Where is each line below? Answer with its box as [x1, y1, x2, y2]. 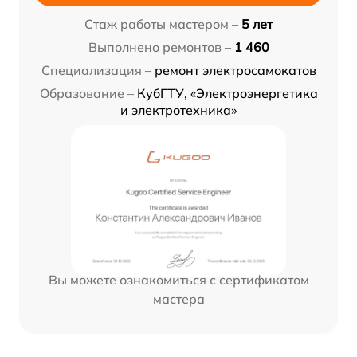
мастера [152, 291, 205, 308]
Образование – [39, 85, 134, 102]
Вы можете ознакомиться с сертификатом [48, 272, 309, 288]
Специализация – [41, 62, 151, 79]
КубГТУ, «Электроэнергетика [136, 85, 318, 102]
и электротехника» [120, 102, 237, 119]
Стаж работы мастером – [84, 16, 238, 33]
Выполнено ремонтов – [88, 39, 231, 56]
